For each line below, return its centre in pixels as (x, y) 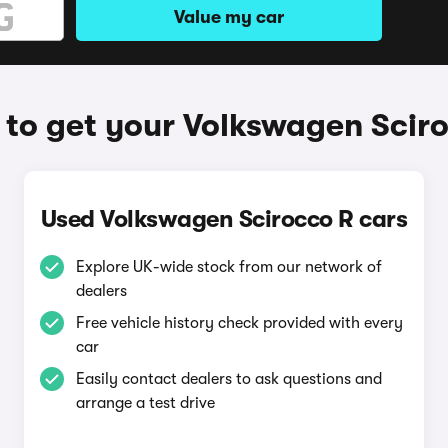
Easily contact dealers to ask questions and (228, 379)
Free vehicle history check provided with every (239, 323)
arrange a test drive (145, 403)
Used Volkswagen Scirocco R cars (224, 219)
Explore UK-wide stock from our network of (228, 267)
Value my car (229, 17)
